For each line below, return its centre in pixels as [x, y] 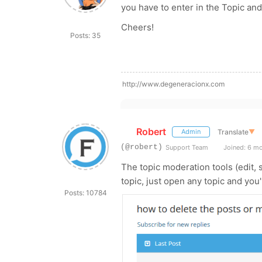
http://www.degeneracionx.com [173, 84]
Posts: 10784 [85, 193]
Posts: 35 [85, 35]
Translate [233, 132]
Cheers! [137, 27]
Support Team [187, 147]
